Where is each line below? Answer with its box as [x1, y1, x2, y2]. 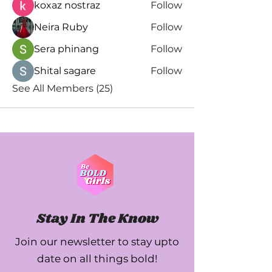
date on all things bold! [37, 253, 157, 265]
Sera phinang [34, 43, 99, 55]
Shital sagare [34, 65, 96, 76]
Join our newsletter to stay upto [15, 236, 179, 248]
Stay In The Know [36, 209, 158, 229]
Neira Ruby [34, 21, 88, 33]
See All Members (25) [12, 83, 113, 94]
